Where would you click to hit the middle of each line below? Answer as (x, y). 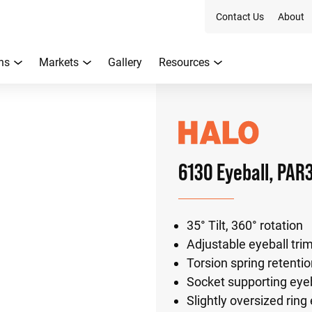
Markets (59, 62)
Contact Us (240, 17)
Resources (184, 62)
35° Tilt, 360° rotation (245, 225)
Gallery (125, 62)
